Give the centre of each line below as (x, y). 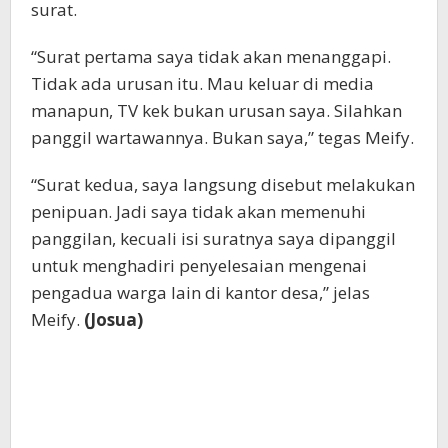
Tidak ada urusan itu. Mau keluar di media (202, 83)
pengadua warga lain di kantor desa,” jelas (200, 292)
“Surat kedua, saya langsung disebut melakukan (223, 184)
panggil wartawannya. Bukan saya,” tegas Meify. (222, 137)
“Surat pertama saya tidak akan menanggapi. (211, 56)
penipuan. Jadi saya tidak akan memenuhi (198, 211)
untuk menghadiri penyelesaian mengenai (199, 265)
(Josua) (113, 319)
